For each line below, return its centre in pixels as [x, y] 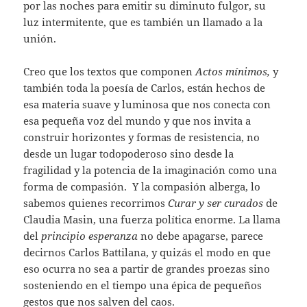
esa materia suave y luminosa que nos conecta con [147, 104]
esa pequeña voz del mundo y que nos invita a [137, 120]
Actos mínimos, [233, 71]
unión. [40, 38]
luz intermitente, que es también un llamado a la [143, 22]
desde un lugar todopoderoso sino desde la [129, 153]
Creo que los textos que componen [110, 71]
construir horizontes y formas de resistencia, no [142, 137]
